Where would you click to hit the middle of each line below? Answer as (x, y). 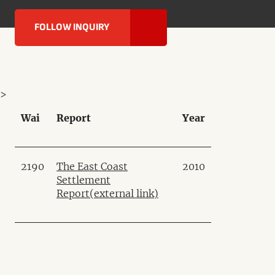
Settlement (83, 180)
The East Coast (92, 166)
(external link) (124, 193)
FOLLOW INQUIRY (72, 27)
